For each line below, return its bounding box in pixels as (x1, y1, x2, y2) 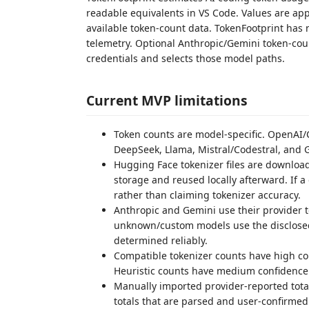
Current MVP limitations (86, 91, 248, 110)
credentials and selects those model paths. (86, 51, 285, 65)
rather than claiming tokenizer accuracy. (114, 188, 301, 201)
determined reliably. (114, 234, 208, 247)
